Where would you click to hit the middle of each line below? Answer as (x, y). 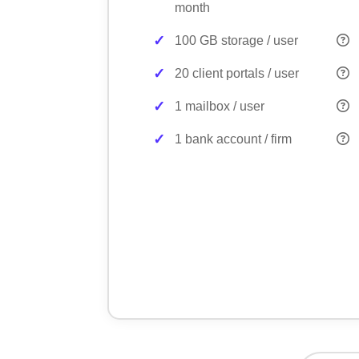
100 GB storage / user (237, 40)
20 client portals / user (237, 73)
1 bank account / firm (234, 139)
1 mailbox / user (220, 106)
